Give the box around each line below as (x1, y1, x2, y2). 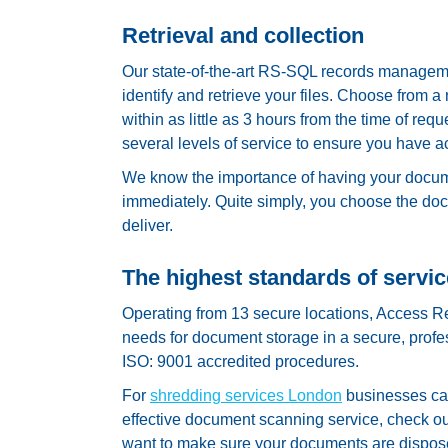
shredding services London (150, 386, 342, 404)
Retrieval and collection (122, 22, 364, 48)
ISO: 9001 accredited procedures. (122, 352, 359, 370)
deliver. (122, 216, 173, 234)
